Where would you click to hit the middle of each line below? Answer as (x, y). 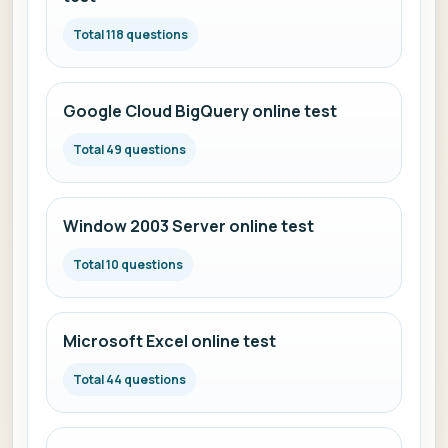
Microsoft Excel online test (169, 341)
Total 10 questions (128, 264)
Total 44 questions (129, 379)
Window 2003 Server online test (188, 226)
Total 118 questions (130, 34)
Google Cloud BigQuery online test (200, 111)
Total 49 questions (129, 149)
